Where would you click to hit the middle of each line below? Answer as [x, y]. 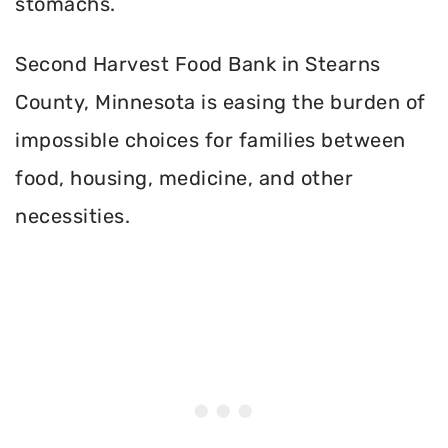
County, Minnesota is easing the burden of [220, 102]
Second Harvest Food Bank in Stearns [198, 64]
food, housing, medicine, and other [184, 178]
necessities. [72, 216]
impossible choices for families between [210, 140]
